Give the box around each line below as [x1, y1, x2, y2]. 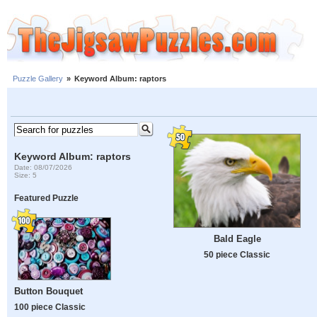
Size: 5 [14, 171, 38, 179]
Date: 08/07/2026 [14, 163, 73, 171]
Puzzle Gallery [13, 74, 63, 83]
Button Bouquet [14, 286, 83, 297]
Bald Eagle [213, 233, 261, 244]
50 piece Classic [204, 249, 270, 259]
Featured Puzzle [14, 193, 79, 203]
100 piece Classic [14, 302, 86, 312]
